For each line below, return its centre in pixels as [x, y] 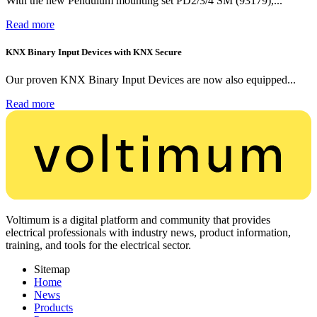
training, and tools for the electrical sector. [98, 246]
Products [53, 308]
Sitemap [52, 270]
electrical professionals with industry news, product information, [148, 233]
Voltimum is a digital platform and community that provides [138, 220]
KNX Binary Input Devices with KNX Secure [94, 52]
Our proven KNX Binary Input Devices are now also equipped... [151, 79]
